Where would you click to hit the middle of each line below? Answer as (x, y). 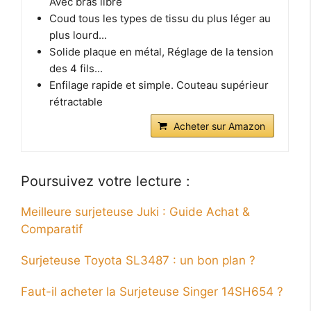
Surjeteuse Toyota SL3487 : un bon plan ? (138, 261)
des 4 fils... (76, 69)
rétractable (76, 102)
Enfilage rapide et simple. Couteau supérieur (159, 85)
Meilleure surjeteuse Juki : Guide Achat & (135, 212)
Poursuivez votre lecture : (106, 182)
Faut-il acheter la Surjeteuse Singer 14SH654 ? (152, 292)
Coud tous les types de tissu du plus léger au (160, 19)
